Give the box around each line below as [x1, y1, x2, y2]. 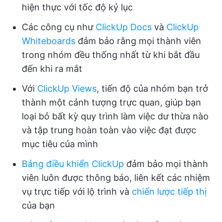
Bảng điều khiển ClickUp [22, 158, 124, 169]
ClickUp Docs [96, 21, 152, 32]
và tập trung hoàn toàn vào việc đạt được [22, 124, 196, 135]
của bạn [22, 200, 55, 211]
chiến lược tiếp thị [132, 186, 207, 197]
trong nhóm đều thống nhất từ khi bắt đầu [22, 49, 200, 60]
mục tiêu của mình [22, 138, 98, 149]
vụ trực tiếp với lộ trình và [22, 186, 132, 197]
